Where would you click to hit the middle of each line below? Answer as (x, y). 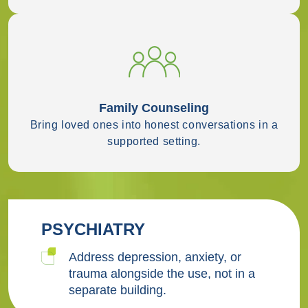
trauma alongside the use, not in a (162, 273)
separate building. (117, 290)
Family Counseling (154, 108)
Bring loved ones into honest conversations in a (154, 124)
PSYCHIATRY (93, 229)
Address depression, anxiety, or (155, 257)
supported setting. (154, 141)
